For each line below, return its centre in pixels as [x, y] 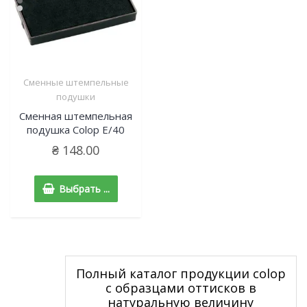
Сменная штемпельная [76, 115]
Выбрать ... [84, 189]
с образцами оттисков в [181, 288]
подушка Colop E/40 [76, 129]
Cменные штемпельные [76, 83]
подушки [76, 97]
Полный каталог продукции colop [181, 274]
